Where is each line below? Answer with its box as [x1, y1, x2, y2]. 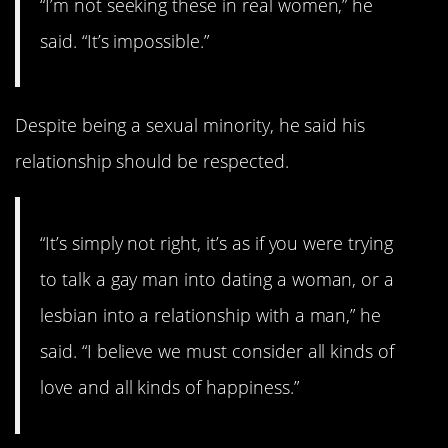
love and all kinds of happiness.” [40, 375, 299, 400]
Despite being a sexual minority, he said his [15, 113, 366, 138]
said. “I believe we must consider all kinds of [40, 339, 395, 364]
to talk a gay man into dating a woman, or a [40, 267, 395, 292]
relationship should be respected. [15, 149, 289, 174]
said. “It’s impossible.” [40, 28, 209, 53]
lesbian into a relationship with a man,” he [40, 303, 382, 328]
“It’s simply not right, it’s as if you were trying [40, 231, 393, 256]
